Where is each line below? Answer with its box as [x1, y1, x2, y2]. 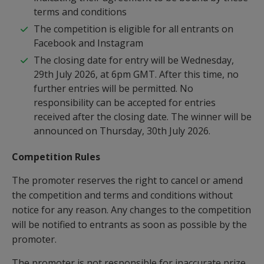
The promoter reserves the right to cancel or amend [12, 174, 243, 187]
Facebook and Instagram [34, 37, 143, 49]
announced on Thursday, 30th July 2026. [34, 124, 210, 137]
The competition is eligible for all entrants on [34, 22, 233, 35]
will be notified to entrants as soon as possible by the [12, 218, 247, 231]
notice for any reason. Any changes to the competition [12, 203, 251, 216]
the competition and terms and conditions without [12, 189, 233, 202]
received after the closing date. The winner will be [34, 110, 252, 123]
